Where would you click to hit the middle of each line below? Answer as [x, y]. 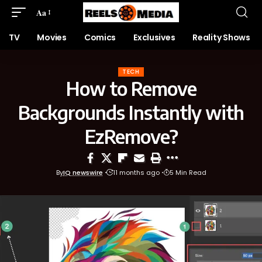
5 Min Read [188, 173]
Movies [52, 37]
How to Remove [131, 88]
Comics [100, 37]
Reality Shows [221, 37]
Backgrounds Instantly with [131, 112]
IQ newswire [83, 173]
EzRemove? [131, 136]
